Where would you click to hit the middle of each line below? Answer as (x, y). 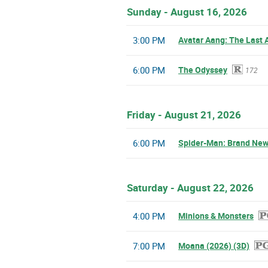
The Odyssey (203, 70)
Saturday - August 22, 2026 (190, 188)
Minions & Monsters (216, 216)
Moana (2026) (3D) (214, 246)
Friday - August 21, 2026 (184, 115)
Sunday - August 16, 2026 (187, 12)
